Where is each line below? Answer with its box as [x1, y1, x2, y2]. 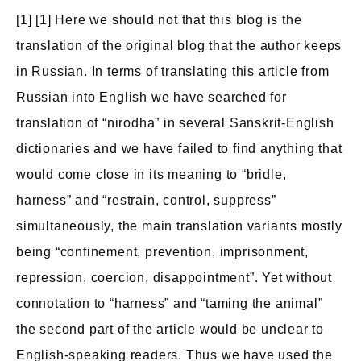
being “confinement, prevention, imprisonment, [16, 245, 309, 259]
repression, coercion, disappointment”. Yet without [16, 271, 332, 284]
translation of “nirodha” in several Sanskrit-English [16, 116, 334, 130]
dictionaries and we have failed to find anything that [16, 142, 342, 156]
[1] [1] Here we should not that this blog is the [16, 13, 302, 27]
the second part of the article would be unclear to [16, 322, 324, 336]
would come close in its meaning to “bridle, [16, 168, 287, 181]
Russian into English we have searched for [16, 90, 287, 104]
